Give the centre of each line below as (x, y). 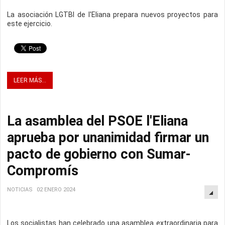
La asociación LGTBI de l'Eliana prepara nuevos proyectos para (113, 15)
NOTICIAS (20, 190)
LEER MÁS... (30, 81)
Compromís (43, 171)
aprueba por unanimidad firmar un (108, 138)
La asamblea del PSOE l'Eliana (97, 121)
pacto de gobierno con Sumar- (99, 154)
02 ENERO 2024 (56, 190)
